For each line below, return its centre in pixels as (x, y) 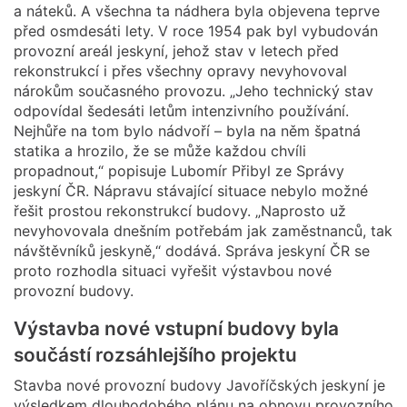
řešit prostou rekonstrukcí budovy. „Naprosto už (180, 210)
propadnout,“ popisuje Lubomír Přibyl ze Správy (179, 170)
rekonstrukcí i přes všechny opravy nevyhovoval (180, 70)
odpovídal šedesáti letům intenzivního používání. (181, 110)
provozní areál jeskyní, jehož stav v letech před (176, 50)
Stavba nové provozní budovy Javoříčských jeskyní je (199, 385)
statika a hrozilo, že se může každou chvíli (160, 150)
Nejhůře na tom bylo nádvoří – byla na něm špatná (187, 130)
